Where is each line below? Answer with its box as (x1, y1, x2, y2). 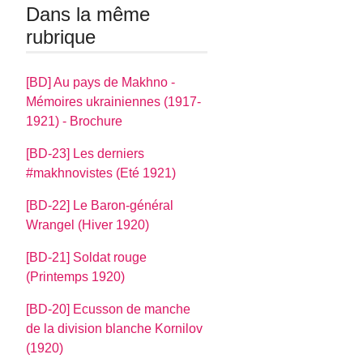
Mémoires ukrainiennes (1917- (26, 94, 202, 109)
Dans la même (26, 3, 151, 26)
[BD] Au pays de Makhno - (26, 75, 176, 89)
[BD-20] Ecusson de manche (26, 301, 191, 316)
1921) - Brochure (26, 113, 123, 128)
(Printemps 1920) (26, 269, 126, 284)
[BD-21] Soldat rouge (26, 250, 147, 264)
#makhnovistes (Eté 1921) (26, 165, 177, 180)
